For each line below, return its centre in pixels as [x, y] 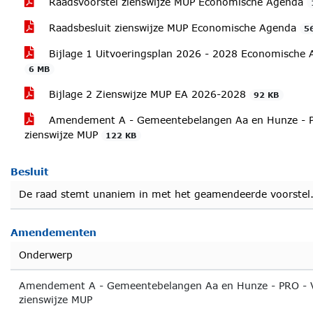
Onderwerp [46, 255]
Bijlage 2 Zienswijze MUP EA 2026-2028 [147, 94]
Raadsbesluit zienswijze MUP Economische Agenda [173, 28]
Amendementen [53, 232]
